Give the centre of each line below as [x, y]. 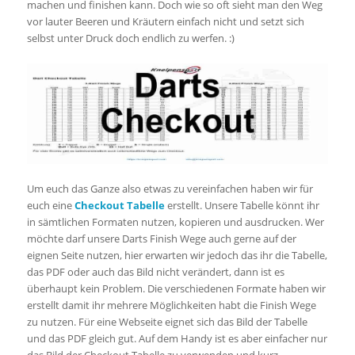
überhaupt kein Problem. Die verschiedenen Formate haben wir [176, 289]
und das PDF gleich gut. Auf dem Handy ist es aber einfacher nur [177, 339]
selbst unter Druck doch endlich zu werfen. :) [130, 38]
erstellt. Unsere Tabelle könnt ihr [242, 206]
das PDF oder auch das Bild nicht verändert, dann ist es [155, 272]
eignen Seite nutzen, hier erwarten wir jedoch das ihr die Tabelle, [177, 256]
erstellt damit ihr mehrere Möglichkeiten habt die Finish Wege [171, 305]
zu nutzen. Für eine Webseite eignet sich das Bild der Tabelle [167, 322]
